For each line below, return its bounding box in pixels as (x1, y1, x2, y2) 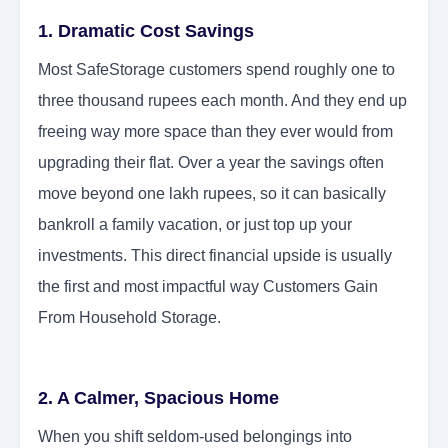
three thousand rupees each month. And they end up (38, 92, 407, 110)
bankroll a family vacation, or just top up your (38, 216, 352, 234)
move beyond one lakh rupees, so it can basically (38, 185, 386, 203)
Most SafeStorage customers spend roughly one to (38, 61, 395, 79)
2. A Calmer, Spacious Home (38, 388, 289, 409)
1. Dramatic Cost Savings (38, 21, 264, 42)
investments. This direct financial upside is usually (38, 247, 392, 265)
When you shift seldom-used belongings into (38, 428, 352, 446)
